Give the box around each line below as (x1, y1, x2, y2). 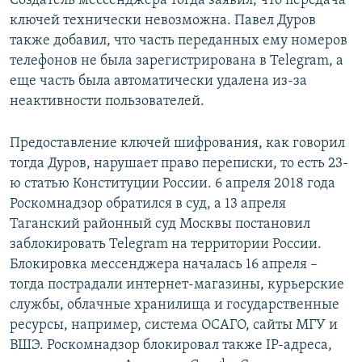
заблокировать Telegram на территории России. (10, 237, 322, 253)
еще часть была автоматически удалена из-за (10, 74, 307, 90)
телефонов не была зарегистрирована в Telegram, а (10, 53, 343, 69)
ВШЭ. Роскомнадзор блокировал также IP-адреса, (10, 338, 332, 354)
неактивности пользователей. (10, 94, 204, 110)
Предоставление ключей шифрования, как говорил (10, 136, 345, 152)
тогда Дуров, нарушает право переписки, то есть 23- (10, 156, 348, 172)
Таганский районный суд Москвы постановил (10, 217, 310, 233)
